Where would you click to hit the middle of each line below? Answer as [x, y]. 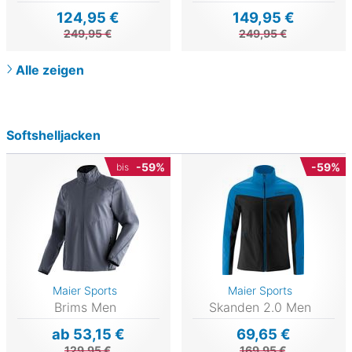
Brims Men [85, 307]
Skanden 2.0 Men [260, 307]
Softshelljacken [53, 136]
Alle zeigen [50, 70]
